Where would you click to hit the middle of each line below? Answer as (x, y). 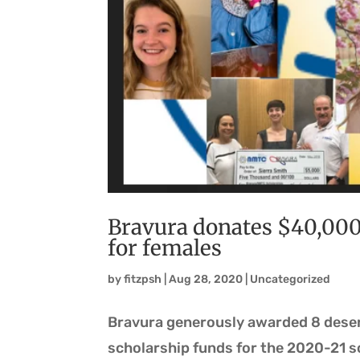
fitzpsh (143, 280)
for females (165, 248)
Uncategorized (290, 280)
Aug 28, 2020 (206, 280)
